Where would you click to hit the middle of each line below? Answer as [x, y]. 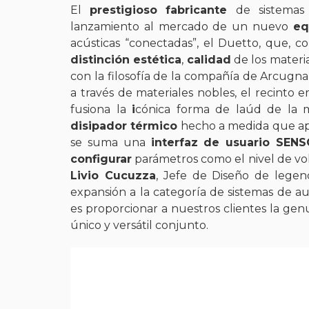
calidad [209, 59]
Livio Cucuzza [113, 175]
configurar [101, 159]
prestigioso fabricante [162, 10]
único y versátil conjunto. [139, 225]
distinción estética [126, 59]
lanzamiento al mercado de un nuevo [182, 26]
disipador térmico [124, 126]
